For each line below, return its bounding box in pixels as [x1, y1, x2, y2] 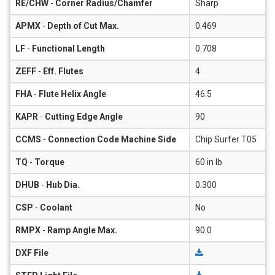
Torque [34, 157, 64, 167]
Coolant [40, 202, 72, 212]
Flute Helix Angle [39, 88, 106, 99]
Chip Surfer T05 [195, 134, 257, 144]
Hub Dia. [46, 179, 80, 190]
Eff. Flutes [43, 66, 83, 76]
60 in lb [195, 157, 222, 167]
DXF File [15, 247, 48, 258]
